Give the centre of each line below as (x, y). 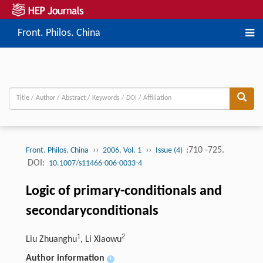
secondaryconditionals (92, 211)
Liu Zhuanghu (51, 239)
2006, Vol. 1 (122, 150)
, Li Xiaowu (101, 239)
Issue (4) (170, 150)
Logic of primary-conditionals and (124, 191)
